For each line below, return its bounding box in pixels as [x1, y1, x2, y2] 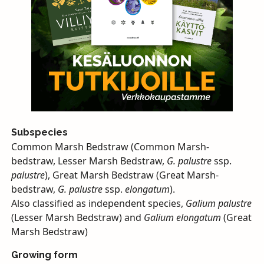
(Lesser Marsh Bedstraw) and [11, 210, 144, 224]
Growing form [11, 249, 78, 260]
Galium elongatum [143, 210, 221, 224]
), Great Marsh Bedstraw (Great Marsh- [44, 168, 219, 181]
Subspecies [11, 126, 68, 138]
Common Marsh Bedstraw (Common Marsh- [11, 140, 209, 153]
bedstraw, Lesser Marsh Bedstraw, [11, 154, 167, 167]
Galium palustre [185, 196, 252, 210]
